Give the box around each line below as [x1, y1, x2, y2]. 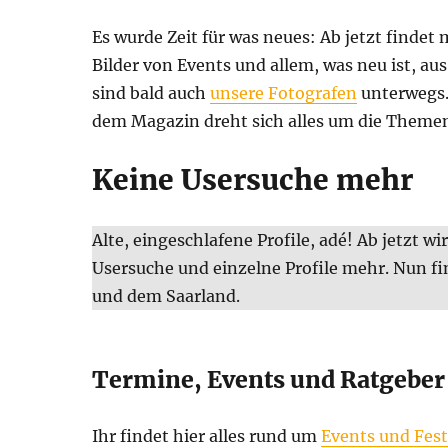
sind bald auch [92, 82, 210, 103]
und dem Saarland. [92, 285, 240, 306]
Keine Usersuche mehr [92, 161, 413, 198]
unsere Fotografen [210, 82, 357, 103]
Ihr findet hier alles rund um [92, 425, 321, 446]
